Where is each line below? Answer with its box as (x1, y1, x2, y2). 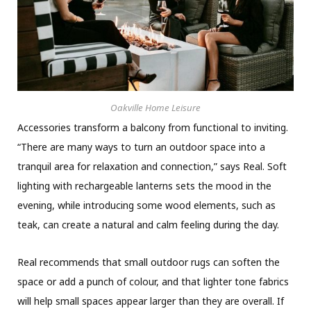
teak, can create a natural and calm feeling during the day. (17, 218, 279, 232)
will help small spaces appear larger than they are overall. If (17, 294, 284, 308)
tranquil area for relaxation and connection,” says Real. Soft (17, 160, 287, 174)
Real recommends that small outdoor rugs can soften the (17, 255, 280, 269)
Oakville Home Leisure (110, 101, 201, 115)
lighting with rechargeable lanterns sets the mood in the (17, 179, 271, 193)
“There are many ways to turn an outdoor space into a (17, 140, 265, 154)
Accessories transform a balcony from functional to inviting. (17, 121, 288, 135)
